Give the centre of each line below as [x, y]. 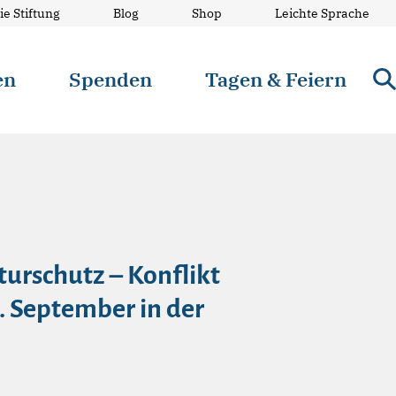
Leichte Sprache [322, 13]
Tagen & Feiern [276, 79]
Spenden [111, 79]
